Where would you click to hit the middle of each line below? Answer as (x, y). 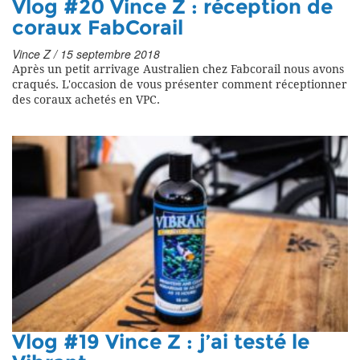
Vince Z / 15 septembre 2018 (86, 54)
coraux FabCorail (98, 29)
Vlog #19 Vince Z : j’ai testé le (161, 343)
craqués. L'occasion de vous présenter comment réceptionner (180, 85)
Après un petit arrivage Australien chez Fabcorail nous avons (178, 70)
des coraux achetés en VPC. (86, 100)
